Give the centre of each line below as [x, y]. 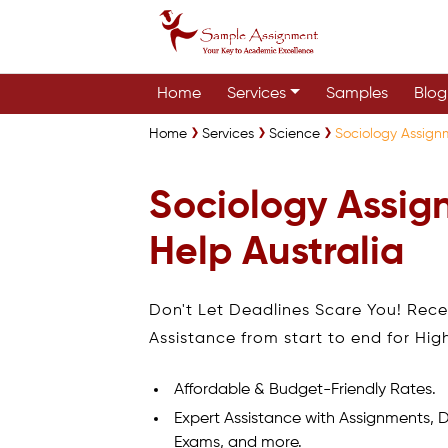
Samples [357, 94]
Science [295, 134]
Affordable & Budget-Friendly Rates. [305, 389]
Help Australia [277, 253]
